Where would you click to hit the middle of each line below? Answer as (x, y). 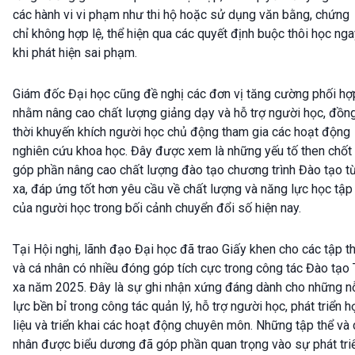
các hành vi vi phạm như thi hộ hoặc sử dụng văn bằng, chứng (181, 15)
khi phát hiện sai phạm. (75, 53)
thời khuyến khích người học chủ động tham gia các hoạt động (181, 132)
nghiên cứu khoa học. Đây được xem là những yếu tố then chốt (182, 151)
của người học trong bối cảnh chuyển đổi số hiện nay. (157, 208)
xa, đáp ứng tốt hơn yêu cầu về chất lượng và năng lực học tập (183, 189)
